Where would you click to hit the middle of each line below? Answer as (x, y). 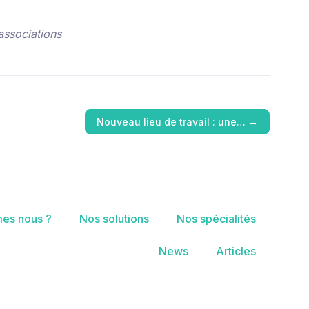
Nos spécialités (216, 219)
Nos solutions (114, 219)
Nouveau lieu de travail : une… (171, 121)
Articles (236, 251)
